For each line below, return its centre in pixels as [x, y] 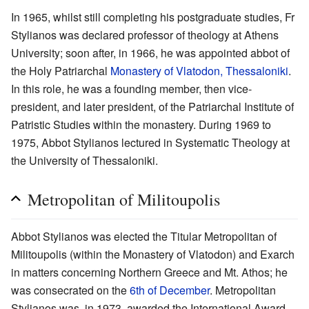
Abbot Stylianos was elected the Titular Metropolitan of [144, 236]
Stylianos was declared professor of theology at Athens [145, 34]
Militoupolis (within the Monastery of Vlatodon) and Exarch [153, 254]
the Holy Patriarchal [61, 70]
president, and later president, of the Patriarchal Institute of [152, 106]
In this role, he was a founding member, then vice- [131, 88]
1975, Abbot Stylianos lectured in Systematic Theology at [150, 142]
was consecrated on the [70, 290]
